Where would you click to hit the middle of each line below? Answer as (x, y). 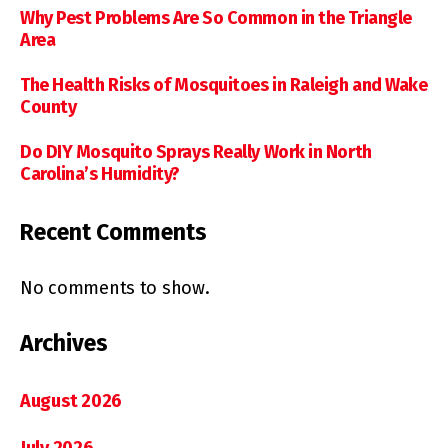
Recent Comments (113, 231)
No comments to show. (115, 287)
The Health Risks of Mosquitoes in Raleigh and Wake (224, 84)
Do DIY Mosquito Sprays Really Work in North (196, 151)
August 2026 (71, 400)
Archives (64, 342)
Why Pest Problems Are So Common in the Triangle (216, 17)
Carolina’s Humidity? (100, 173)
